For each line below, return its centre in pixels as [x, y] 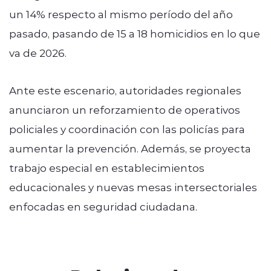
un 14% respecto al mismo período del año [121, 14]
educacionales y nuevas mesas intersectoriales [133, 187]
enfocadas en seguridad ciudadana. [103, 206]
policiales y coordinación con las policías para [127, 129]
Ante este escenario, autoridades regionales [125, 90]
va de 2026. [38, 52]
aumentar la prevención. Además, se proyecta [130, 148]
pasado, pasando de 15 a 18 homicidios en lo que [135, 33]
